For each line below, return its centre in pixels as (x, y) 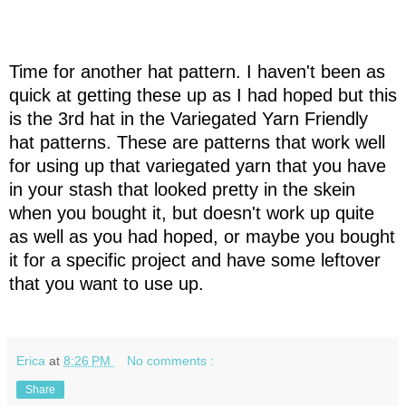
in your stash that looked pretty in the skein (182, 189)
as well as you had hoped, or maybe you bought (202, 236)
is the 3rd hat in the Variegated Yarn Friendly (188, 118)
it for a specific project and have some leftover (195, 260)
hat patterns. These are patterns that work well (197, 142)
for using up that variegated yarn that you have (198, 165)
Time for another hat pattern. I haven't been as (197, 71)
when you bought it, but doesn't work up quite (192, 213)
